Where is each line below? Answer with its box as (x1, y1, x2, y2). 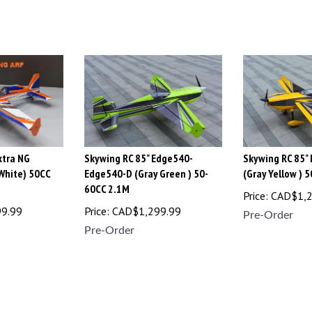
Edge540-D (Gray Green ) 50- (84, 160, 208, 175)
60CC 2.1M (84, 175, 130, 190)
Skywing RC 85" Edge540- (84, 145, 193, 159)
